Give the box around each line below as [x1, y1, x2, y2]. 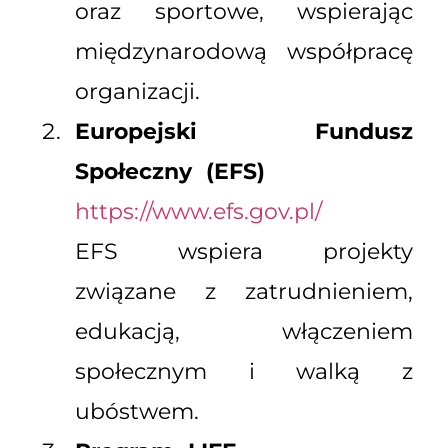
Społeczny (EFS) [75, 158, 265, 186]
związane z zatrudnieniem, [75, 278, 413, 306]
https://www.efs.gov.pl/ [75, 198, 322, 226]
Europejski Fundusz [75, 118, 413, 146]
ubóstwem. [75, 398, 199, 426]
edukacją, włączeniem [75, 318, 413, 346]
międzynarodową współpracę [75, 38, 413, 66]
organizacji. [75, 78, 200, 106]
